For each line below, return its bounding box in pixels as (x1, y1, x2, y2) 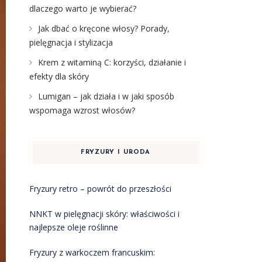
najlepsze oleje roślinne (29, 222, 118, 233)
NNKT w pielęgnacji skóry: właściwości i (29, 208, 180, 219)
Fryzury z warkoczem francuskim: (29, 247, 155, 258)
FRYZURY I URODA (81, 149, 151, 156)
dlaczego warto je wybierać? (29, 3, 136, 14)
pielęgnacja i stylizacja (29, 37, 113, 48)
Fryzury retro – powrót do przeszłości (29, 183, 171, 194)
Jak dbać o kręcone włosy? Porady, (37, 23, 170, 34)
